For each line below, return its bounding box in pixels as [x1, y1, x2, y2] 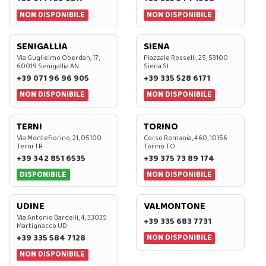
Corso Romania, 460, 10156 [143, 132, 227, 144]
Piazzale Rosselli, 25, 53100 [143, 52, 228, 64]
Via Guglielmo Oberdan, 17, [17, 52, 100, 64]
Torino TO [143, 140, 175, 152]
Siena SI [143, 61, 169, 72]
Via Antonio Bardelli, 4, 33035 [17, 212, 107, 224]
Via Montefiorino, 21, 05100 [17, 132, 102, 144]
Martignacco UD [17, 220, 67, 232]
